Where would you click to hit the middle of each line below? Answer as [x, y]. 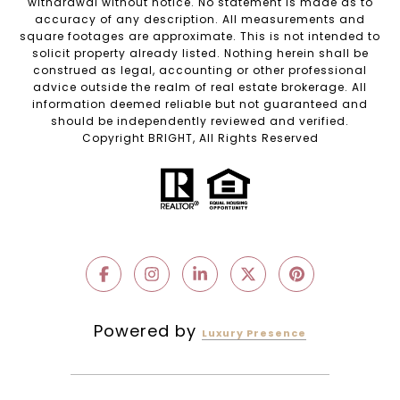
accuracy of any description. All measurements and [200, 19]
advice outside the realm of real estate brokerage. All [200, 87]
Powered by [148, 330]
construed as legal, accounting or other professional [200, 70]
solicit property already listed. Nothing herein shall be [200, 53]
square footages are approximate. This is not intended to [200, 36]
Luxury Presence [254, 333]
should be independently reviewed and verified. [200, 121]
